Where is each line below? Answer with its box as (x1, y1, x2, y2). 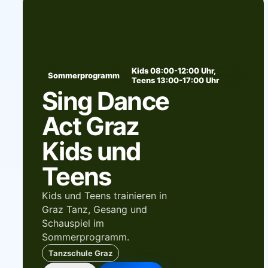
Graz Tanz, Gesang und (41, 203, 147, 215)
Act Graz (41, 111, 139, 141)
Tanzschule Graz (48, 248, 112, 258)
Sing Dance (41, 86, 169, 116)
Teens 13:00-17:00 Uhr (131, 75, 219, 85)
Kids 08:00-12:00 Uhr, (131, 65, 215, 75)
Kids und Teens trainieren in (41, 189, 167, 202)
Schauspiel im (41, 217, 104, 229)
